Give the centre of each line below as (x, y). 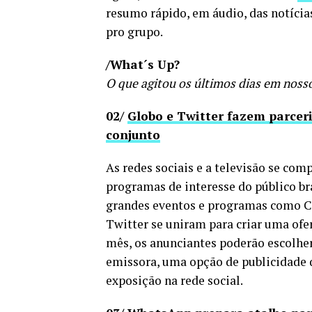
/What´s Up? (143, 64)
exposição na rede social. (174, 280)
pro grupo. (134, 31)
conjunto (133, 134)
